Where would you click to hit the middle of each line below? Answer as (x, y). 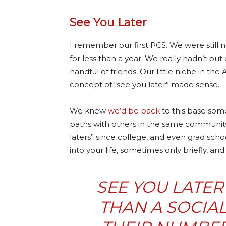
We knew (89, 110)
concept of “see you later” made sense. (145, 84)
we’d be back (134, 110)
